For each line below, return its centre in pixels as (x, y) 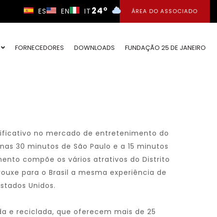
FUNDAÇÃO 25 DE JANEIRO (165, 48)
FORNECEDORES (39, 48)
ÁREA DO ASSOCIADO (165, 11)
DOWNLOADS (94, 48)
